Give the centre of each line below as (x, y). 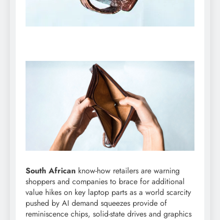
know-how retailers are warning (128, 171)
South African (51, 171)
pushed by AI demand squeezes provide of (96, 203)
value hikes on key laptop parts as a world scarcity (108, 192)
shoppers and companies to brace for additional (105, 182)
